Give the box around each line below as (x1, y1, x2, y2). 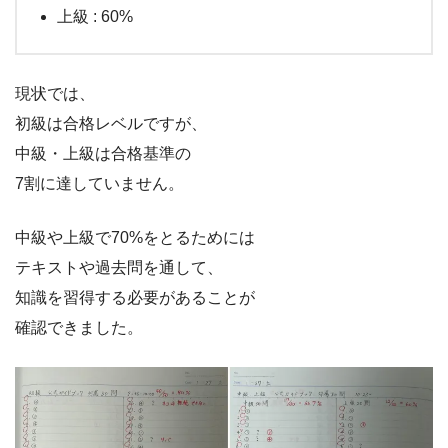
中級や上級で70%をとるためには (15, 228, 255, 246)
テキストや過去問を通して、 (15, 258, 223, 276)
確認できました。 (15, 318, 143, 336)
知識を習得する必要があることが (15, 288, 255, 306)
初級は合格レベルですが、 (15, 114, 207, 132)
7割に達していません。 (15, 174, 184, 192)
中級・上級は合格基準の (15, 144, 191, 162)
